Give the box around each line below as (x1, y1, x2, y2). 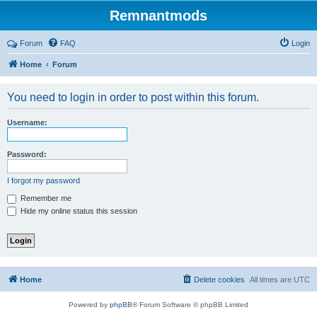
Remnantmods (110, 8, 207, 23)
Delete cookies (194, 275, 245, 284)
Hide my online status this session (18, 206, 137, 215)
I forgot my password (7, 176, 80, 185)
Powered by (69, 301, 110, 309)
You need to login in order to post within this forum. (7, 91, 259, 103)
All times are (250, 275, 294, 284)
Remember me (18, 194, 71, 202)
